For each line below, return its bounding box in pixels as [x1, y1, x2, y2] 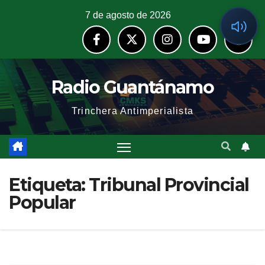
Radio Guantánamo [51, 76, 214, 98]
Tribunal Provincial [89, 174, 249, 196]
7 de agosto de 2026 [85, 10, 171, 20]
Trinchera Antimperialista [72, 106, 193, 116]
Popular [9, 192, 76, 214]
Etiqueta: [9, 174, 89, 196]
